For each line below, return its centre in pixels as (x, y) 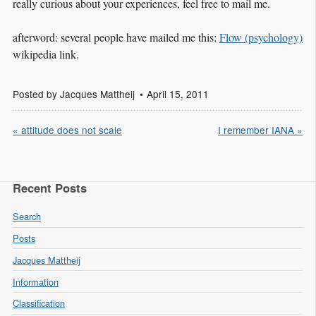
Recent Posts (50, 188)
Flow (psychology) (261, 37)
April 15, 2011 (178, 93)
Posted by (36, 93)
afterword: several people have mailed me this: (116, 37)
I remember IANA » (260, 129)
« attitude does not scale (67, 129)
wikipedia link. (46, 54)
